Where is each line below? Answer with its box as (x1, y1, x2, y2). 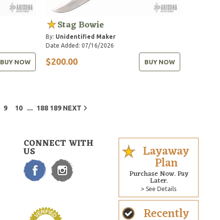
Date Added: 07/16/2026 (46, 42, 114, 49)
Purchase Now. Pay (129, 167, 189, 180)
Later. (150, 174, 168, 187)
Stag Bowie (57, 17, 105, 33)
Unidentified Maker (55, 33, 116, 40)
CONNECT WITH (23, 136, 94, 151)
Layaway (143, 141, 190, 162)
